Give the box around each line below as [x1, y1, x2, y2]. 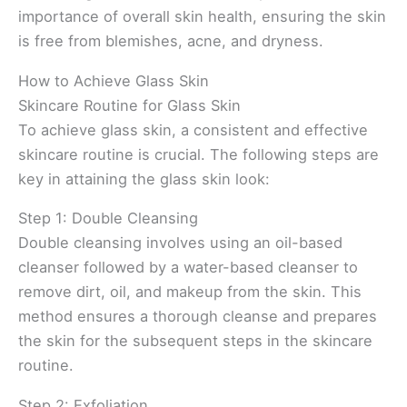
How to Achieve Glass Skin [18, 71, 209, 90]
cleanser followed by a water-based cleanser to [18, 258, 358, 277]
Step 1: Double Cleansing [18, 209, 198, 228]
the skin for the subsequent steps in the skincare [18, 332, 372, 351]
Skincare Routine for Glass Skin [18, 95, 241, 114]
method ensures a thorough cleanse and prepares [18, 307, 377, 326]
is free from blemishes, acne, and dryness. [18, 32, 323, 51]
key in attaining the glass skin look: [18, 169, 270, 188]
